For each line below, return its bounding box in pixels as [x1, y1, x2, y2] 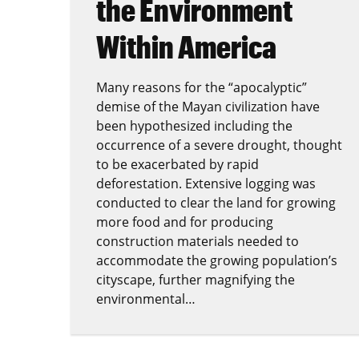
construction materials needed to [96, 232, 299, 250]
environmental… [96, 289, 196, 308]
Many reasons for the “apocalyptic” [96, 78, 307, 96]
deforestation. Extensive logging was [96, 174, 316, 192]
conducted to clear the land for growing [96, 193, 336, 212]
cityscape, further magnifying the [96, 270, 295, 288]
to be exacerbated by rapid [96, 155, 259, 173]
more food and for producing [96, 212, 273, 231]
